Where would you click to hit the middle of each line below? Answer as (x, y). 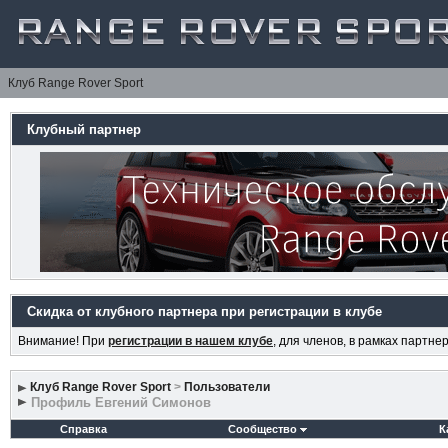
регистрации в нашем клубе (190, 341)
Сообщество (263, 429)
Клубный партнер (83, 129)
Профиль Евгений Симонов (120, 402)
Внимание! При (62, 341)
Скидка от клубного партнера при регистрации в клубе (204, 311)
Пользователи (226, 387)
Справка (83, 429)
